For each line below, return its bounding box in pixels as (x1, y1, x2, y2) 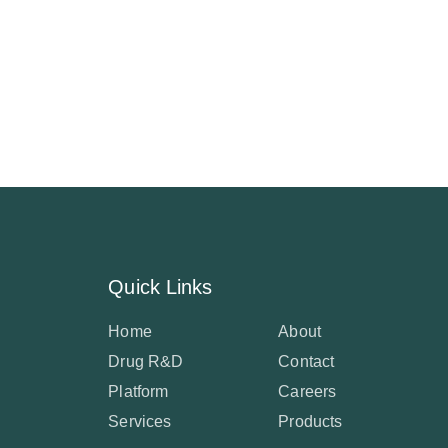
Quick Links (108, 276, 213, 298)
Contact (278, 353, 335, 370)
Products (278, 413, 343, 430)
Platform (108, 383, 169, 400)
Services (108, 413, 172, 430)
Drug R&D (108, 353, 184, 370)
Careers (278, 383, 337, 400)
